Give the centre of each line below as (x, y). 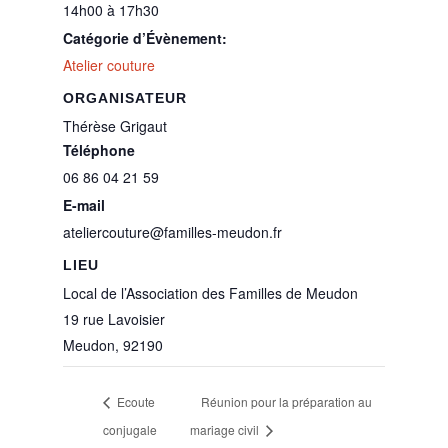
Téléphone (98, 150)
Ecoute (134, 402)
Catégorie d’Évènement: (144, 38)
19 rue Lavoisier (113, 319)
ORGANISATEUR (124, 98)
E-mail (83, 205)
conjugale (129, 429)
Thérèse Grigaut (114, 126)
